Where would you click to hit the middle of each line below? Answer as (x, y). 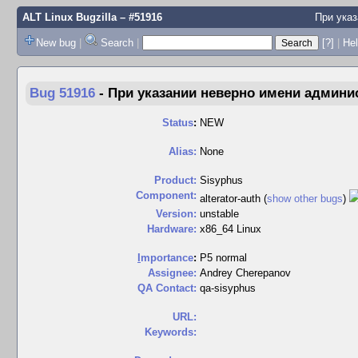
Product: (175, 180)
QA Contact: (167, 288)
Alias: (183, 151)
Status (178, 123)
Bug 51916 (62, 93)
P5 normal (223, 258)
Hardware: (172, 229)
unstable (219, 214)
